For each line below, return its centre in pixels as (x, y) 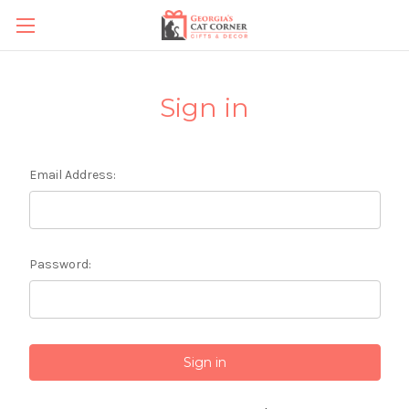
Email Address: (72, 175)
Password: (60, 264)
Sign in (204, 108)
